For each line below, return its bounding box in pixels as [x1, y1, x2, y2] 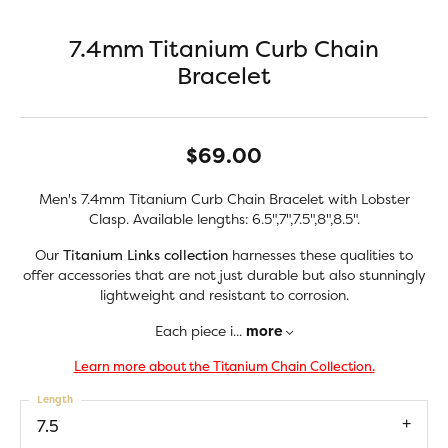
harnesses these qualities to [228, 245, 413, 264]
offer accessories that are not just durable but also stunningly [22, 265, 426, 284]
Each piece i [155, 321, 233, 340]
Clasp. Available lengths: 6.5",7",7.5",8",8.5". [88, 209, 360, 228]
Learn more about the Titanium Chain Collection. [73, 357, 375, 375]
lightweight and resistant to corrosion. [99, 285, 349, 304]
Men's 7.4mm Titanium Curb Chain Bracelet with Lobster [38, 189, 410, 208]
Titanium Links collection [63, 245, 228, 264]
